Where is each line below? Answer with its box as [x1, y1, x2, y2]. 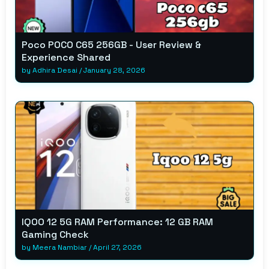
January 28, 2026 [83, 65, 145, 75]
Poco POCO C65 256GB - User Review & [22, 38, 201, 51]
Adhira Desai [32, 65, 77, 75]
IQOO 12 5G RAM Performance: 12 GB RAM [22, 215, 213, 228]
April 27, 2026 [93, 242, 142, 252]
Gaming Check [22, 228, 89, 241]
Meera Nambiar [32, 242, 87, 252]
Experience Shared [22, 50, 110, 64]
